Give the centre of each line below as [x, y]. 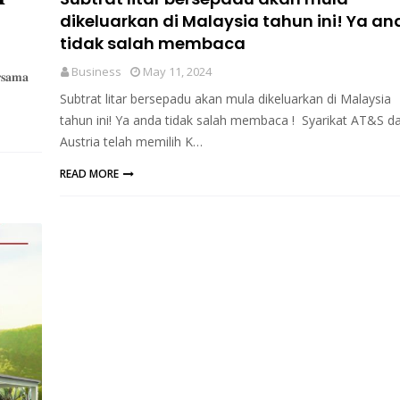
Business [96, 71]
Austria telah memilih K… [131, 142]
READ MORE [89, 174]
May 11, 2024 [177, 71]
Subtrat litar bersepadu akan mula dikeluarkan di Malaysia [225, 99]
